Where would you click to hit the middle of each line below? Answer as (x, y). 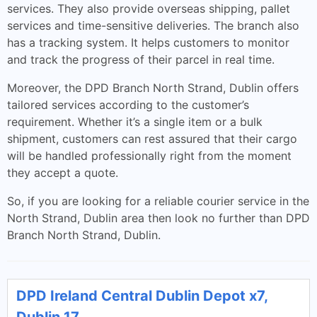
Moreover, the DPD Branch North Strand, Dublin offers (153, 88)
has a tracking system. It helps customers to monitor (148, 42)
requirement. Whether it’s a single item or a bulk (135, 122)
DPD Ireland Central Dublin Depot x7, (142, 296)
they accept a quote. (63, 173)
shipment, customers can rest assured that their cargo (152, 139)
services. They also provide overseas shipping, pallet (149, 8)
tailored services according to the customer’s (128, 105)
